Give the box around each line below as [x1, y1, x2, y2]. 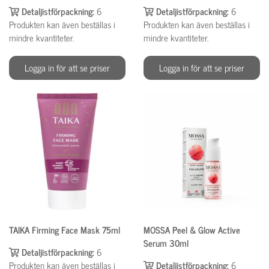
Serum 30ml [144, 235, 189, 251]
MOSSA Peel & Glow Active [144, 222, 240, 238]
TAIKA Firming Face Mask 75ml [9, 222, 120, 238]
